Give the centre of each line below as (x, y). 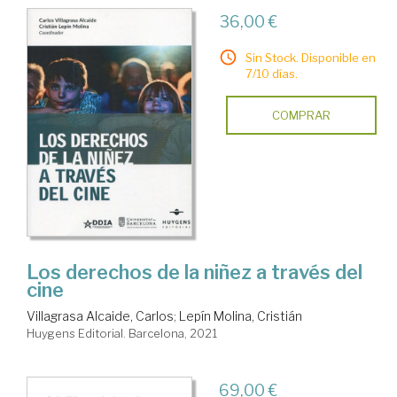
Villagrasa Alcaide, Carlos (100, 316)
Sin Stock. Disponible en (310, 58)
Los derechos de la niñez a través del (195, 272)
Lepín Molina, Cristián (241, 316)
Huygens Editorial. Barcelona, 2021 (122, 334)
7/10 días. (271, 74)
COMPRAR (301, 116)
